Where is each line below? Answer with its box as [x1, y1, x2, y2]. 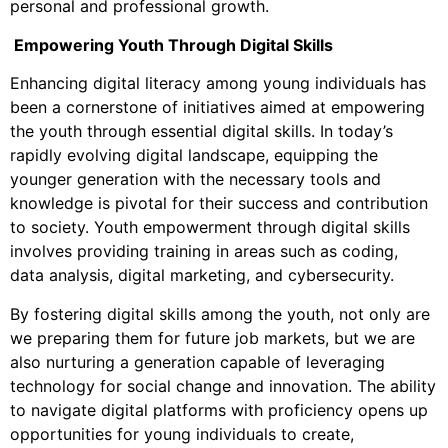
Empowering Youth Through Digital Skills [10, 34, 333, 55]
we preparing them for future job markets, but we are [10, 327, 415, 348]
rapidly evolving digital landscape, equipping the [10, 145, 378, 166]
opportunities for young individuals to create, [10, 423, 354, 444]
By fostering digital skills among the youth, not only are [10, 303, 430, 324]
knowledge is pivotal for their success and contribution [10, 193, 428, 214]
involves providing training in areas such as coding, [10, 241, 398, 262]
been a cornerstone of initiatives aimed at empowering [10, 97, 425, 118]
